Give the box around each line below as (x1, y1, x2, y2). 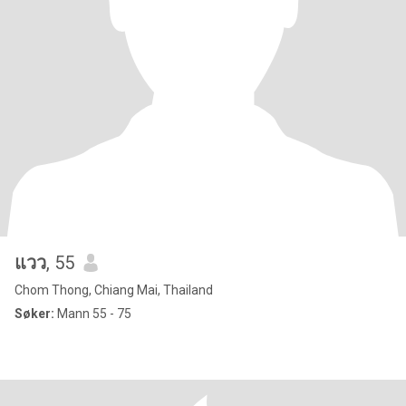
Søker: (14, 306, 54, 321)
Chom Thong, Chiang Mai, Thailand (14, 283, 213, 297)
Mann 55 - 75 (54, 306, 131, 321)
